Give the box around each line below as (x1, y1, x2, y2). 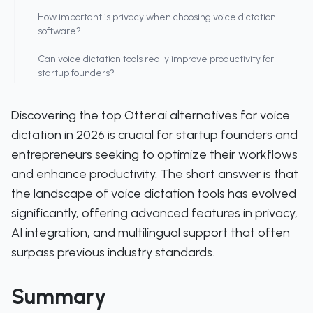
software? (38, 25, 81, 37)
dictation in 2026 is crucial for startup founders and (11, 127, 298, 143)
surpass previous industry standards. (11, 245, 214, 260)
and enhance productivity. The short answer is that (11, 166, 298, 182)
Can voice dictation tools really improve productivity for (38, 53, 274, 65)
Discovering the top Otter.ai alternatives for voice (11, 108, 290, 123)
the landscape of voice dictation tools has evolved (11, 186, 296, 201)
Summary (11, 284, 106, 310)
